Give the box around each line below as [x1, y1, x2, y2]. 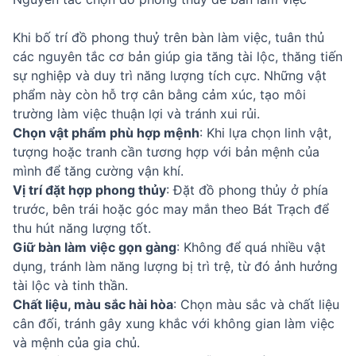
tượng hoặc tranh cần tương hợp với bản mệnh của [13, 144, 319, 160]
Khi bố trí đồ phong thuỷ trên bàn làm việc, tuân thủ [13, 29, 324, 45]
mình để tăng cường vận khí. [13, 163, 184, 179]
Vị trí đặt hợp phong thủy [13, 182, 166, 198]
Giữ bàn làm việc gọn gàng [13, 239, 176, 255]
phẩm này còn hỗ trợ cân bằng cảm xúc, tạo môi [13, 87, 306, 103]
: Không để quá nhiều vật [176, 239, 326, 255]
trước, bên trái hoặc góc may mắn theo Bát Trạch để [13, 201, 329, 217]
